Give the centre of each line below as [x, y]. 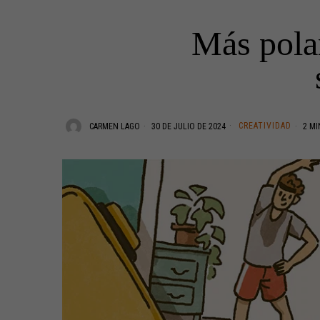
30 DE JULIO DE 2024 [187, 126]
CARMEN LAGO [115, 126]
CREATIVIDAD [265, 125]
